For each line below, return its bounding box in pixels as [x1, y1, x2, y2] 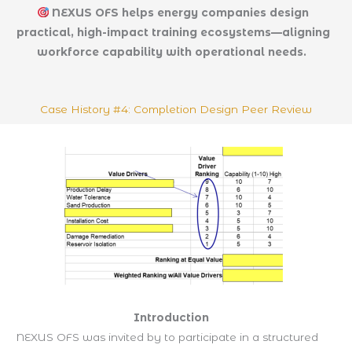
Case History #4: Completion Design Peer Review [40, 102, 312, 115]
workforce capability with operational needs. [36, 45, 306, 58]
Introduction [134, 310, 210, 324]
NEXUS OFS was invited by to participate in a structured [16, 330, 318, 343]
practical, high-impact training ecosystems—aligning [16, 25, 330, 38]
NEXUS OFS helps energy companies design [52, 5, 310, 19]
